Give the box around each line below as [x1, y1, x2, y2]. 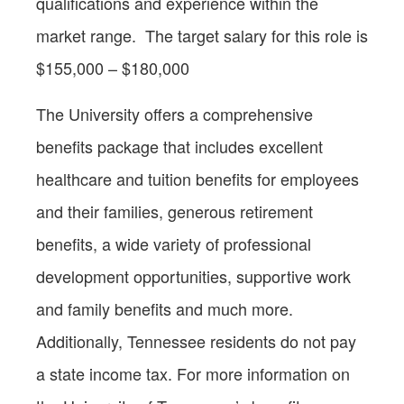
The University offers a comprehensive [36, 101, 313, 125]
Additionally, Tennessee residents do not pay [36, 328, 356, 353]
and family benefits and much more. [36, 296, 293, 320]
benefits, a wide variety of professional [36, 231, 311, 255]
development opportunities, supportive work [36, 263, 351, 288]
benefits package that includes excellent [36, 133, 323, 158]
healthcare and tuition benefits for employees [36, 166, 359, 190]
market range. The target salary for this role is [36, 23, 368, 47]
